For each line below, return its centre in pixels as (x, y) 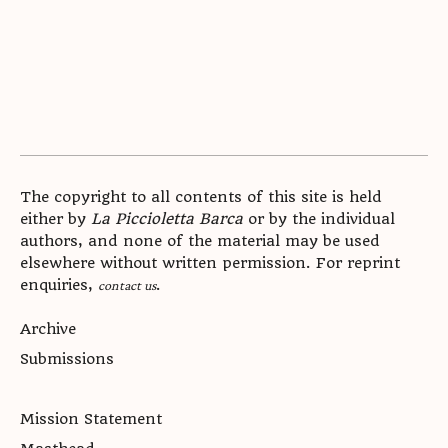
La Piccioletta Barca (167, 219)
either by (55, 219)
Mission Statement (91, 419)
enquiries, (59, 285)
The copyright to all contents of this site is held (201, 197)
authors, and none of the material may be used (200, 241)
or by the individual (319, 219)
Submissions (67, 359)
